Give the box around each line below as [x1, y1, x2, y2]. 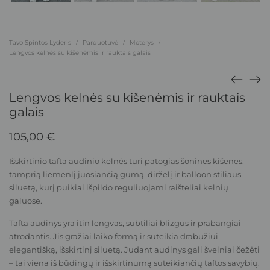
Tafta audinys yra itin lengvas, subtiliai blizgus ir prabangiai [9, 218, 241, 228]
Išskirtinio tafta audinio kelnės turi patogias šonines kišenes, [9, 155, 244, 166]
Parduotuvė [83, 39, 118, 47]
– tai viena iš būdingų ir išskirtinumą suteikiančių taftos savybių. [9, 257, 260, 268]
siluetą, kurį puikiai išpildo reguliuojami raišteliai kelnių [9, 182, 228, 192]
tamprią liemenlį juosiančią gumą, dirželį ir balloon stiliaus [9, 169, 241, 179]
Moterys [130, 39, 154, 47]
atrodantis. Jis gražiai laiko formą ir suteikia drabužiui [9, 231, 218, 241]
